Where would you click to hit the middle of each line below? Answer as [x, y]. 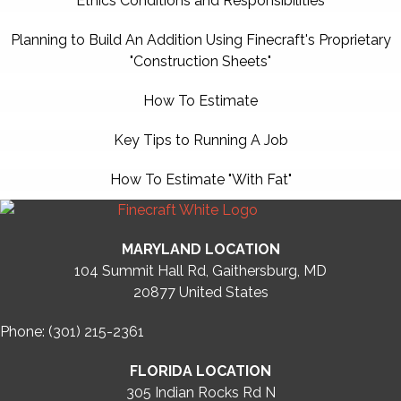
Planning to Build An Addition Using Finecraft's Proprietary [200, 40]
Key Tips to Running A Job [200, 140]
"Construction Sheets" [200, 61]
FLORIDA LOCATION [200, 371]
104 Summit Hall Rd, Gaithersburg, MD [200, 271]
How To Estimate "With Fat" [200, 179]
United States [223, 292]
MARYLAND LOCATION [200, 249]
